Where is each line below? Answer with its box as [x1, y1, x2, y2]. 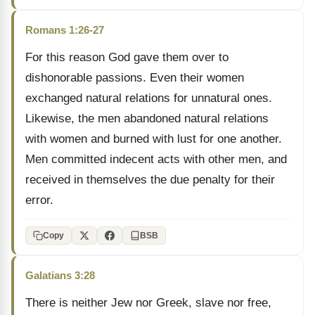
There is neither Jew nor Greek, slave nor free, [25, 296, 271, 309]
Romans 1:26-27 [25, 24, 104, 36]
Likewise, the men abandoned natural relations [25, 112, 269, 125]
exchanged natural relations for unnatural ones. [25, 91, 272, 105]
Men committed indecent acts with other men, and [25, 153, 287, 166]
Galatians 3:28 [25, 269, 95, 281]
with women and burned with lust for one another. [25, 132, 282, 146]
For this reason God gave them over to [25, 51, 229, 64]
